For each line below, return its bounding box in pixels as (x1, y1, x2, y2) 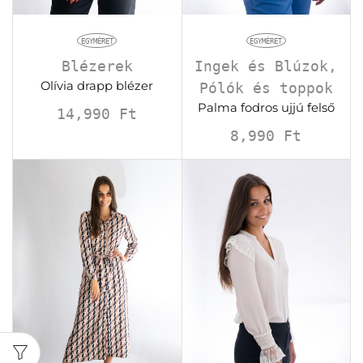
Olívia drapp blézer (41, 78, 154, 93)
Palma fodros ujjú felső (197, 100, 335, 115)
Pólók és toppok (199, 79, 333, 96)
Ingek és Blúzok (194, 57, 329, 75)
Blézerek (61, 57, 133, 75)
